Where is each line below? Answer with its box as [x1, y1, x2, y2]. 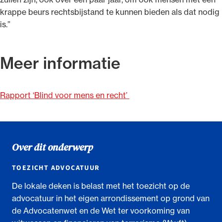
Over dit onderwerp [12, 140, 93, 154]
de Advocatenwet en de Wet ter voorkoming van [12, 205, 190, 216]
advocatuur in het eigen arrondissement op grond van [12, 193, 210, 203]
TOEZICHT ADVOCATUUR [12, 163, 100, 173]
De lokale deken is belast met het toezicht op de [12, 180, 190, 191]
